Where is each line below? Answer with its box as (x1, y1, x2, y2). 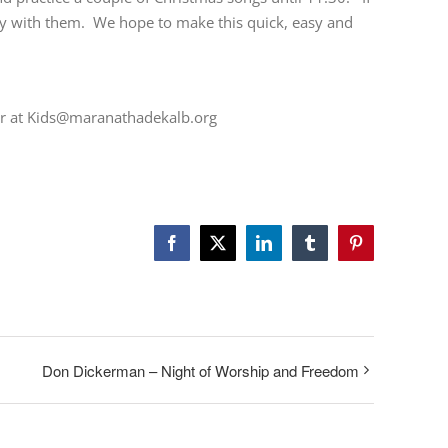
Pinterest (354, 241, 409, 258)
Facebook (170, 241, 233, 258)
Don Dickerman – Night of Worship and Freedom (42, 359, 360, 381)
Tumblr (308, 241, 355, 258)
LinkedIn (262, 241, 321, 258)
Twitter (216, 241, 262, 258)
